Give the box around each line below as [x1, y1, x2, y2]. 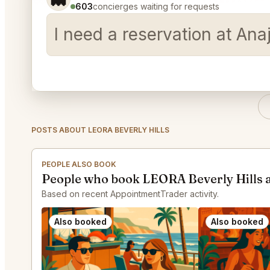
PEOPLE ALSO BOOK [42, 160, 116, 169]
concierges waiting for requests [93, 1, 219, 11]
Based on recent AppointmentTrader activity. [42, 189, 219, 199]
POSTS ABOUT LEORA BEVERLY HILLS [31, 125, 169, 134]
